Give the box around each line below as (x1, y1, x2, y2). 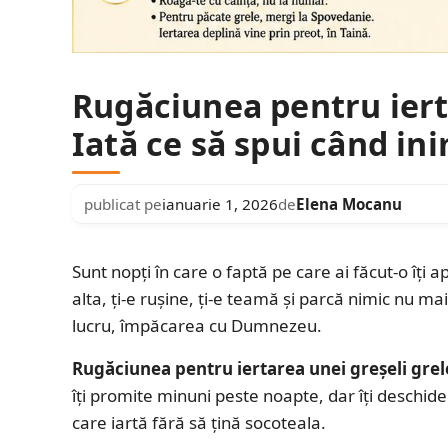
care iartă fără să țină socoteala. (72, 410, 326, 434)
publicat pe (84, 193, 162, 214)
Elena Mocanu (296, 193, 402, 214)
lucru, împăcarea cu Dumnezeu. (72, 313, 322, 337)
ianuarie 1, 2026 (162, 193, 278, 214)
